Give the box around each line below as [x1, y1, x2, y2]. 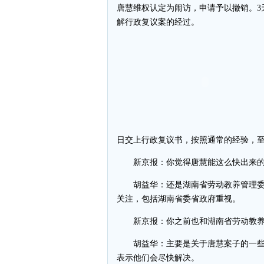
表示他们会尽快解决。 [117, 253, 199, 262]
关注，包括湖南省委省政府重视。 [117, 194, 240, 203]
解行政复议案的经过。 [117, 18, 199, 27]
